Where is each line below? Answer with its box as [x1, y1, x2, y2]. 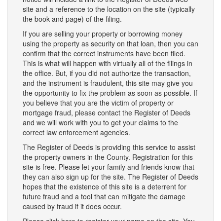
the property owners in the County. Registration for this [23, 152, 193, 162]
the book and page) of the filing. [23, 14, 122, 24]
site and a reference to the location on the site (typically [23, 4, 195, 14]
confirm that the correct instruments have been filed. [23, 48, 185, 58]
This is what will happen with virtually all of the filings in [23, 58, 192, 68]
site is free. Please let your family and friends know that [23, 162, 194, 172]
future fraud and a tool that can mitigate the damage [23, 191, 185, 201]
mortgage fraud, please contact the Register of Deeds [23, 108, 190, 117]
